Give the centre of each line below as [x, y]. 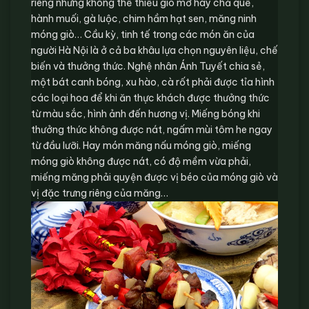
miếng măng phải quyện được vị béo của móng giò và [154, 177]
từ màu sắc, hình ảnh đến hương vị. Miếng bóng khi [146, 113]
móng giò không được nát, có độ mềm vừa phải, [141, 161]
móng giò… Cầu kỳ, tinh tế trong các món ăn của [143, 34]
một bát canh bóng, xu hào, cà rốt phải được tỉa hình [153, 82]
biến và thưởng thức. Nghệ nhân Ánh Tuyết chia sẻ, [148, 66]
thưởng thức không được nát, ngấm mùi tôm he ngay [152, 129]
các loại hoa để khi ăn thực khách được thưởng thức [150, 98]
